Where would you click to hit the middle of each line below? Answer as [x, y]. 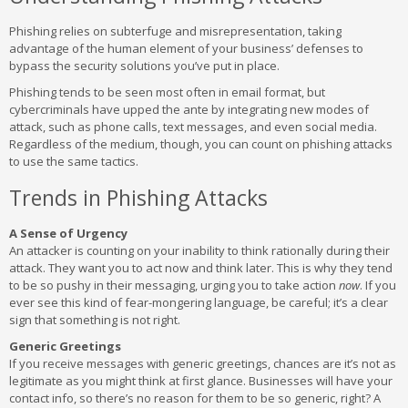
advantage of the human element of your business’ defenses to [186, 48]
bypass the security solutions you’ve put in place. [144, 66]
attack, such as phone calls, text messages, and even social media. [193, 127]
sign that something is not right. [95, 320]
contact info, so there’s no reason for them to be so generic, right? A [195, 398]
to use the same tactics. [74, 161]
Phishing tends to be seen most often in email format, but [167, 92]
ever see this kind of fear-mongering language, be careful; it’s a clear [199, 302]
